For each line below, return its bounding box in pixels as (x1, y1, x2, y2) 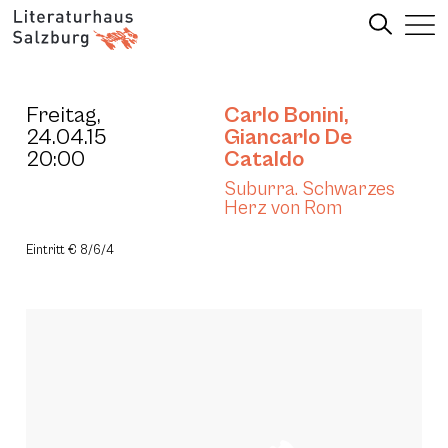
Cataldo (224, 146, 304, 172)
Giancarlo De (224, 124, 352, 150)
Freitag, (26, 102, 101, 128)
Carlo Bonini (224, 102, 344, 128)
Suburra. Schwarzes (224, 178, 395, 200)
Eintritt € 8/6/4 (26, 243, 114, 258)
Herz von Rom (224, 197, 342, 219)
